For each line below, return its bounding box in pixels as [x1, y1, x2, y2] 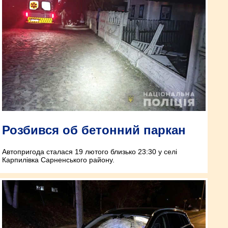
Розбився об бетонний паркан [2, 123, 186, 137]
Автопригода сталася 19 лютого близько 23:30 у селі [2, 147, 177, 156]
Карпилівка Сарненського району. [2, 155, 115, 164]
